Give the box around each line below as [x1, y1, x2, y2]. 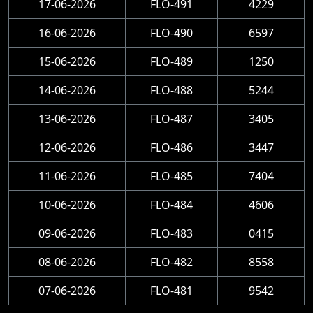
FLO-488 [150, 82, 193, 98]
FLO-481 [150, 283, 193, 298]
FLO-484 [150, 197, 193, 212]
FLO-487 [150, 111, 193, 126]
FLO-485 [150, 168, 193, 184]
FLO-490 [150, 25, 193, 41]
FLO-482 [150, 254, 193, 270]
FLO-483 [150, 226, 193, 241]
